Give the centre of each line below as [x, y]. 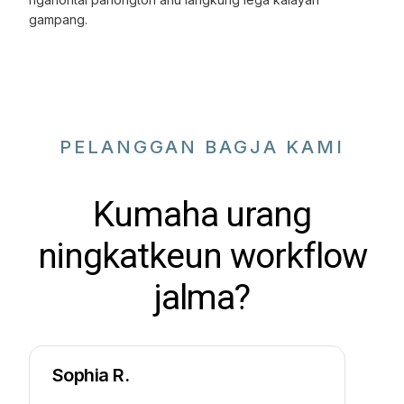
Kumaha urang [202, 214]
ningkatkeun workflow [202, 256]
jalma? [202, 297]
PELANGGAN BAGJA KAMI [202, 147]
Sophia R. [89, 375]
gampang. [59, 19]
